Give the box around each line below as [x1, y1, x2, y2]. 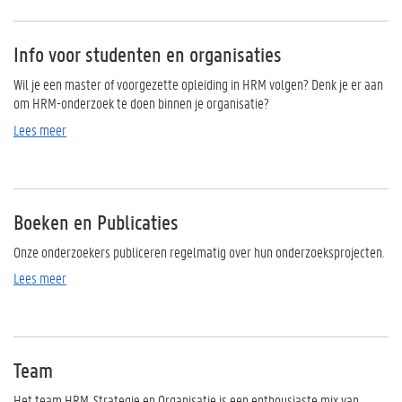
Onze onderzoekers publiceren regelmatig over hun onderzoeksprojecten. [13, 241, 384, 261]
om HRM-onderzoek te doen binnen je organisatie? [13, 93, 269, 112]
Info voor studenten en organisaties [13, 41, 282, 67]
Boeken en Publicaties [13, 208, 183, 235]
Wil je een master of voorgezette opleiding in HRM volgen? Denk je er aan [13, 74, 383, 93]
